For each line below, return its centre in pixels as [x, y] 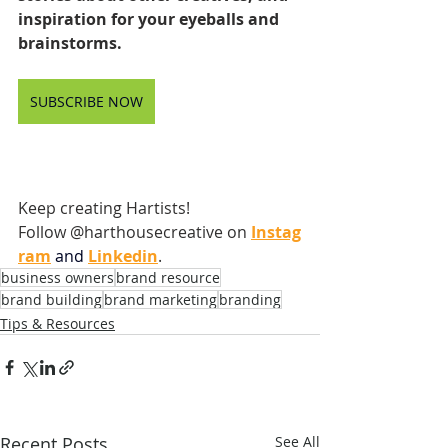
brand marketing [160, 299]
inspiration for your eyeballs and [150, 18]
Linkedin [123, 255]
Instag [276, 231]
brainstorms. [70, 42]
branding [250, 299]
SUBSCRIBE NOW [86, 101]
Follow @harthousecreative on [132, 231]
